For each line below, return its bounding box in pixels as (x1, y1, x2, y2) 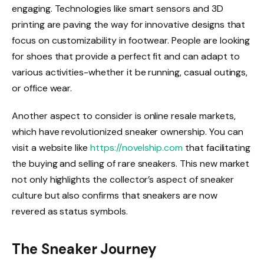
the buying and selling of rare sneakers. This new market (12, 157, 250, 170)
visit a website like (12, 141, 90, 154)
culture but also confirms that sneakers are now (12, 189, 217, 202)
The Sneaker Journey (12, 239, 157, 258)
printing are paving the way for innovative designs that (12, 18, 246, 31)
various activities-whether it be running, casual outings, (12, 65, 248, 78)
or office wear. (12, 81, 72, 94)
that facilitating (183, 141, 251, 154)
